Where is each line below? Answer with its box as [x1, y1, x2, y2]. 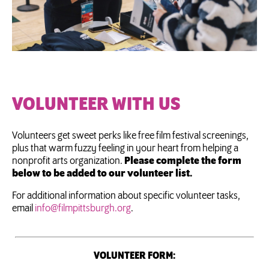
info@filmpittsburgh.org [35, 202, 131, 214]
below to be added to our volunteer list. [12, 168, 194, 179]
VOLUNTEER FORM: [94, 250, 175, 261]
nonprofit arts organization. [12, 155, 124, 166]
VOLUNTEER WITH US [12, 94, 180, 115]
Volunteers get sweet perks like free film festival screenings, [12, 130, 249, 141]
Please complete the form [124, 155, 241, 166]
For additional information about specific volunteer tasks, [12, 190, 240, 201]
